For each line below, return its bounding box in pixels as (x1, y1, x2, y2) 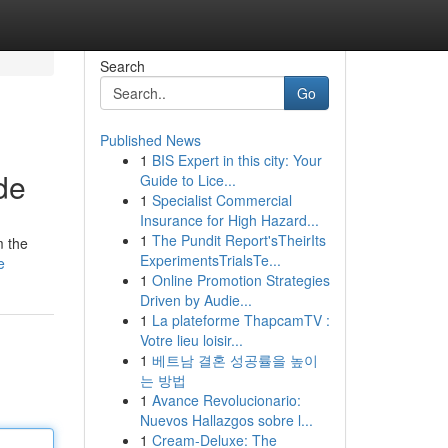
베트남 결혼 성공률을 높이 (151, 350, 318, 370)
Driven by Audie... (139, 290, 252, 310)
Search (99, 56, 145, 76)
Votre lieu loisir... (139, 330, 243, 350)
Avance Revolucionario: (151, 390, 301, 410)
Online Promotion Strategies (151, 270, 330, 290)
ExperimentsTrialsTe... (139, 250, 281, 270)
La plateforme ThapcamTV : (151, 310, 330, 330)
